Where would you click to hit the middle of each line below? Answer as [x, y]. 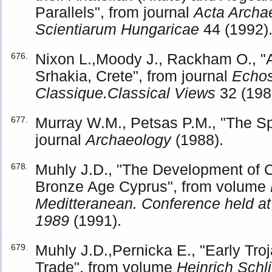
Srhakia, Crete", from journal [134, 76]
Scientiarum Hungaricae [117, 29]
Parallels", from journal [115, 12]
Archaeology [129, 140]
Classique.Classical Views [126, 93]
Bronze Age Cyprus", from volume [153, 186]
